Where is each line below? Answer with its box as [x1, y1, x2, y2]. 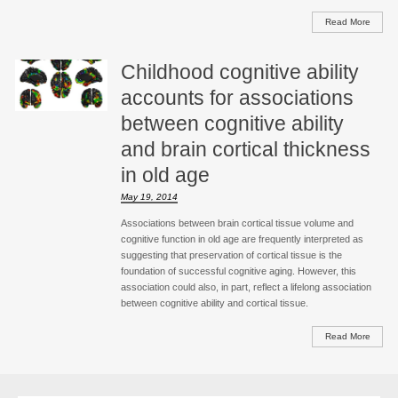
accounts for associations [120, 85, 354, 109]
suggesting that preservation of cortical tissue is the [120, 249, 342, 260]
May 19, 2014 [120, 191, 178, 202]
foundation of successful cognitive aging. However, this [120, 265, 356, 276]
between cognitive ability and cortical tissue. [120, 297, 308, 308]
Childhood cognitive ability [120, 60, 359, 84]
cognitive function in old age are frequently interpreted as [120, 233, 363, 244]
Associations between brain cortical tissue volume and [120, 217, 354, 228]
